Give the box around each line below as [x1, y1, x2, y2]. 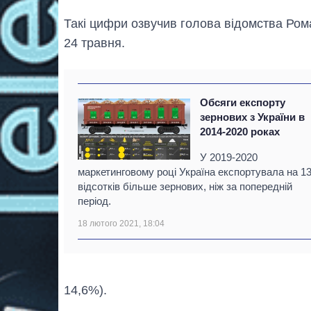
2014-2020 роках [200, 126, 280, 138]
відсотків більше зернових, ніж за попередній [78, 180, 292, 193]
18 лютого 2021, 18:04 [78, 219, 165, 229]
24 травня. [64, 36, 125, 51]
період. [78, 195, 111, 208]
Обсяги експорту [200, 96, 286, 109]
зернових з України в [200, 111, 305, 124]
